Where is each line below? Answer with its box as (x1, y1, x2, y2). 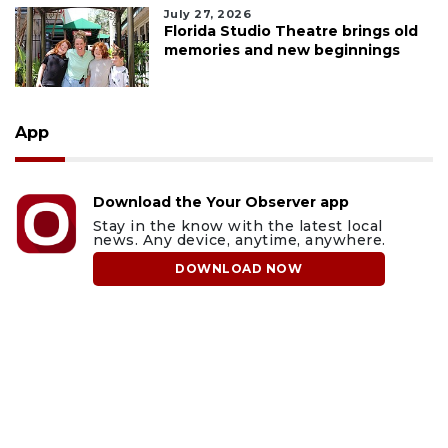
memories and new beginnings (163, 41, 400, 60)
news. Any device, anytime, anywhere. (92, 231, 386, 250)
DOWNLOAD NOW (175, 261, 303, 277)
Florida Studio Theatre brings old (163, 22, 418, 41)
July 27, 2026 (163, 7, 252, 22)
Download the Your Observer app (92, 193, 349, 212)
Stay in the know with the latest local (92, 217, 383, 236)
